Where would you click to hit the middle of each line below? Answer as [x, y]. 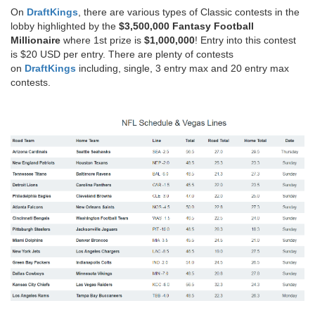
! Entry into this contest [245, 40]
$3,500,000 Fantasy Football [186, 26]
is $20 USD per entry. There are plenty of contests [122, 54]
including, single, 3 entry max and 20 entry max [182, 68]
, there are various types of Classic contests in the [189, 12]
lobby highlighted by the [65, 26]
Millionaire [36, 40]
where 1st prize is [101, 40]
